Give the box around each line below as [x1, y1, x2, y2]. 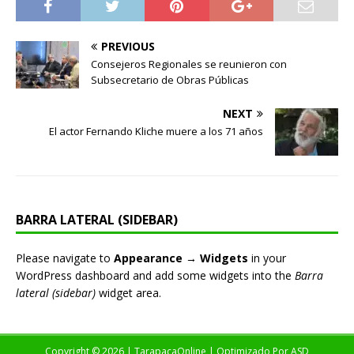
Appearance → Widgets [114, 250, 248, 265]
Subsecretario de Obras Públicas [91, 72, 249, 87]
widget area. [96, 284, 161, 300]
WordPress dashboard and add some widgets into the [16, 267, 295, 283]
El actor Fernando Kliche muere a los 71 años [49, 123, 263, 138]
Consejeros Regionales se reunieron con [91, 56, 287, 71]
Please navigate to [16, 250, 114, 265]
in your [248, 250, 286, 265]
